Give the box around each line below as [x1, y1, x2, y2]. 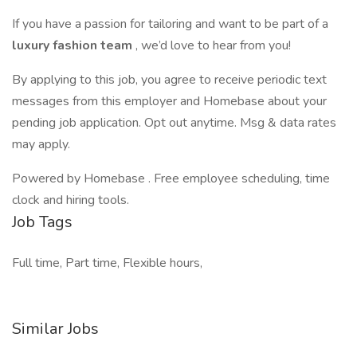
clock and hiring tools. [12, 191, 129, 209]
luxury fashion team [12, 37, 135, 54]
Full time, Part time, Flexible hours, [12, 254, 202, 272]
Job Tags [12, 211, 73, 233]
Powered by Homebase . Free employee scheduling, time [12, 170, 330, 187]
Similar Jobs [12, 318, 99, 339]
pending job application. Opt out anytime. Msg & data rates [12, 114, 336, 131]
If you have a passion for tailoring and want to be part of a [12, 15, 331, 33]
